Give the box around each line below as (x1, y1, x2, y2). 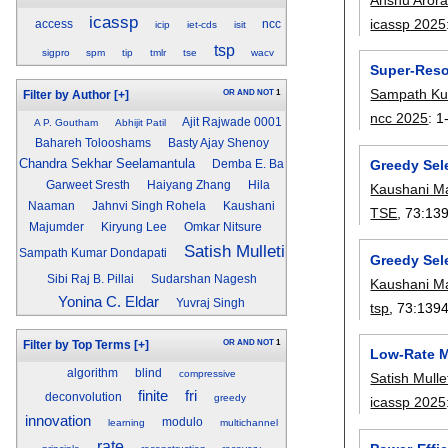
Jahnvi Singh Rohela (92, 200, 207, 213)
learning (108, 416, 146, 428)
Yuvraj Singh (176, 297, 245, 310)
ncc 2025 (370, 110, 429, 127)
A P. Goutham (33, 117, 98, 129)
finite (138, 386, 169, 404)
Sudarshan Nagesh (150, 273, 257, 286)
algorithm (67, 366, 119, 379)
